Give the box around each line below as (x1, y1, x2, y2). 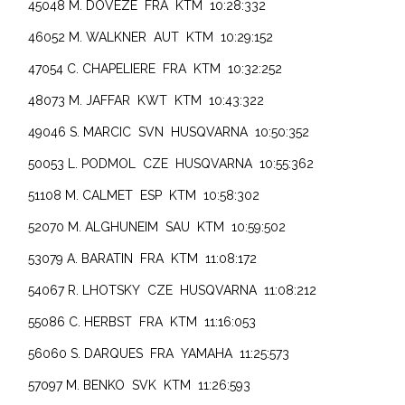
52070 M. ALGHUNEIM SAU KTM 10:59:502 (28, 219, 287, 234)
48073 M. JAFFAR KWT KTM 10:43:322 (28, 92, 265, 108)
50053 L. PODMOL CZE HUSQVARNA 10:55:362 (28, 155, 315, 171)
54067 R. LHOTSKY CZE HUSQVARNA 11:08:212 (28, 282, 317, 297)
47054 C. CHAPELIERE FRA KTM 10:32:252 (28, 61, 283, 76)
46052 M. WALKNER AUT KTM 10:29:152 (28, 29, 274, 44)
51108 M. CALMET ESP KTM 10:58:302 (28, 187, 260, 202)
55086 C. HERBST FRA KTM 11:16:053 (28, 314, 257, 329)
